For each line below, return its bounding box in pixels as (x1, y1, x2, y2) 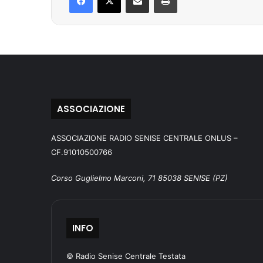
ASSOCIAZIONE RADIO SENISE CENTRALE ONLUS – (51, 133, 238, 143)
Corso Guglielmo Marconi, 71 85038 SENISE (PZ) (51, 173, 228, 183)
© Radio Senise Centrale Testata (66, 251, 186, 261)
